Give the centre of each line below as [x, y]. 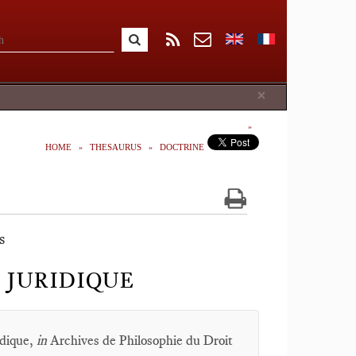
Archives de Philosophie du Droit [141, 340]
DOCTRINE [182, 147]
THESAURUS [116, 147]
